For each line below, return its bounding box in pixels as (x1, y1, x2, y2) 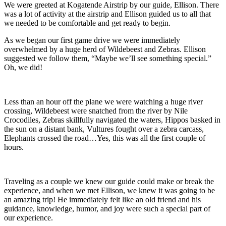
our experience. (4, 213, 53, 222)
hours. (4, 142, 24, 151)
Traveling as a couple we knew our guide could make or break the (4, 177, 214, 186)
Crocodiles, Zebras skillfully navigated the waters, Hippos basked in (4, 115, 220, 124)
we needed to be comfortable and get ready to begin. (4, 18, 171, 27)
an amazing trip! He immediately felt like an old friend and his (4, 195, 201, 204)
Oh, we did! (4, 63, 42, 72)
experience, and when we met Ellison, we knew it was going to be (4, 186, 215, 195)
